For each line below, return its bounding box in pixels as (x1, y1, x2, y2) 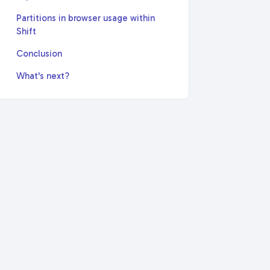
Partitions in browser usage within (16, 12, 155, 24)
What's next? (16, 70, 70, 81)
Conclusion (16, 48, 63, 59)
